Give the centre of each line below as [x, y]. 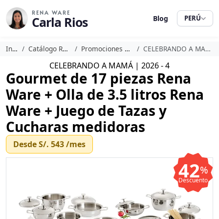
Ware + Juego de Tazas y [86, 110]
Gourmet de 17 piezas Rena [99, 78]
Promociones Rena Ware [103, 49]
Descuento [193, 180]
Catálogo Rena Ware [45, 49]
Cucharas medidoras [76, 127]
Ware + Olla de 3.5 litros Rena [105, 94]
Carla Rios [60, 22]
